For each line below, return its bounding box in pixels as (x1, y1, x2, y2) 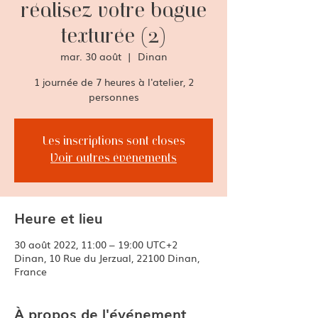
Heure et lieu (14, 207, 103, 228)
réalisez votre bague (21, 1, 207, 21)
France (14, 264, 47, 278)
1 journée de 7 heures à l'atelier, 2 (33, 75, 194, 89)
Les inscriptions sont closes (42, 136, 185, 148)
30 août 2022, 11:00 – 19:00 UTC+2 (14, 237, 177, 251)
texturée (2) (61, 27, 166, 47)
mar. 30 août (60, 49, 121, 63)
